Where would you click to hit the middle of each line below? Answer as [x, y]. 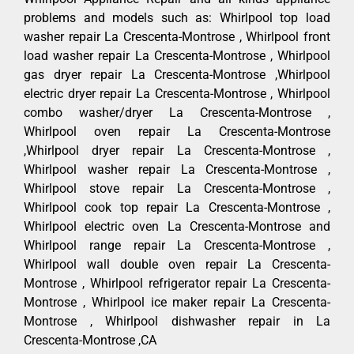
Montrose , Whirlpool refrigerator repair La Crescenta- [177, 283]
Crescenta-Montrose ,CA [90, 340]
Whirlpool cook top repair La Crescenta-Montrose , [177, 207]
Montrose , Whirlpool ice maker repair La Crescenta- [177, 302]
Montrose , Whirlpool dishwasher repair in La [177, 321]
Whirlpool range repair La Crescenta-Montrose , [177, 245]
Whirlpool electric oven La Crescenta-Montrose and [177, 226]
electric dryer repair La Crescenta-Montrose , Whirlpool [177, 93]
